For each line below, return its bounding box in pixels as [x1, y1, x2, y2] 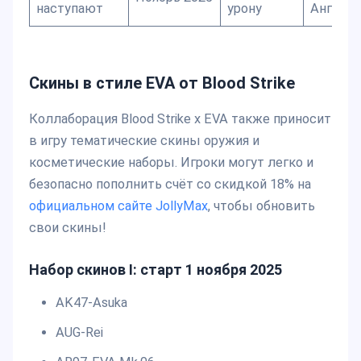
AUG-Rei [55, 325, 103, 341]
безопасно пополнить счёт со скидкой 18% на [29, 176, 311, 193]
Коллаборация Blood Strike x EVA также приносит [29, 111, 331, 127]
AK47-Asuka [55, 295, 127, 311]
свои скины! [29, 220, 106, 236]
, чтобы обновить [208, 198, 315, 214]
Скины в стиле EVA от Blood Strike [29, 73, 295, 93]
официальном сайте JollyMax [29, 198, 208, 214]
